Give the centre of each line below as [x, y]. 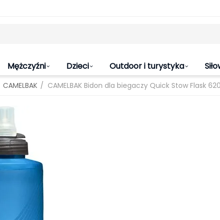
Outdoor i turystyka [147, 66]
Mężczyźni [27, 66]
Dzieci [78, 66]
